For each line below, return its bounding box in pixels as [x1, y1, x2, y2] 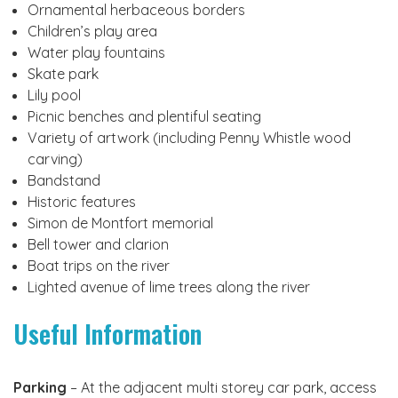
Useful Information [13, 314, 202, 352]
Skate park [28, 64, 99, 83]
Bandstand [28, 171, 100, 189]
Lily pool [28, 85, 81, 104]
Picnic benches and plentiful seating [28, 107, 261, 125]
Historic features [28, 192, 136, 211]
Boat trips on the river [28, 256, 170, 275]
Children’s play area [28, 21, 157, 40]
